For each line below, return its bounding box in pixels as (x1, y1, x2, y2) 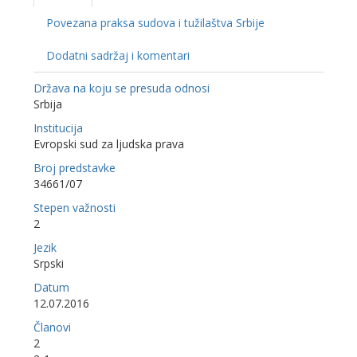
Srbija (33, 96, 63, 112)
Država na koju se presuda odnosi (33, 80, 210, 96)
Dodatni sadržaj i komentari (46, 47, 190, 63)
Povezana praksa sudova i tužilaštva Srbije (46, 14, 265, 30)
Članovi (33, 319, 72, 335)
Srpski (33, 255, 65, 271)
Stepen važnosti (33, 199, 116, 215)
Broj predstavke (33, 159, 116, 175)
